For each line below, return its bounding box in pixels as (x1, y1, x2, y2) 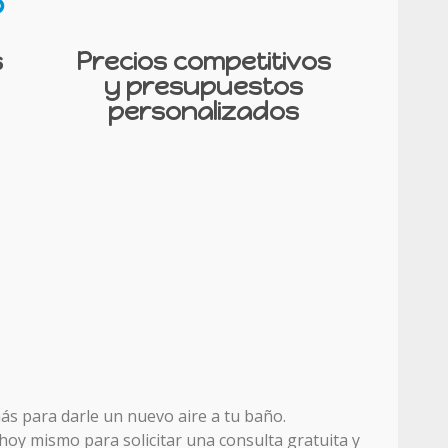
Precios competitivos (76, 46, 331, 77)
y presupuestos (104, 71, 303, 102)
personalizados (108, 96, 299, 127)
